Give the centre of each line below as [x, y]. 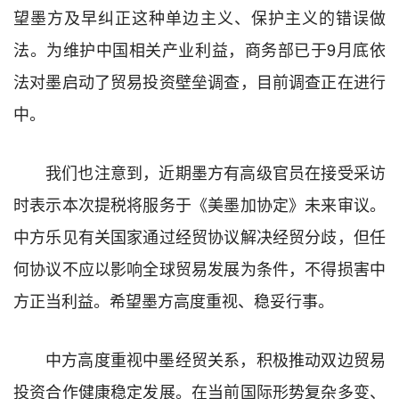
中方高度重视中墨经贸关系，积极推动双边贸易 [216, 358]
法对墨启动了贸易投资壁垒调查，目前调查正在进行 [199, 81]
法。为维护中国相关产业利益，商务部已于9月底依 [199, 49]
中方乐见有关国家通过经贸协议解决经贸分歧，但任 [199, 236]
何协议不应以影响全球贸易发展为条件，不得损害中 [199, 268]
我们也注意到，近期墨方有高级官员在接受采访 [216, 171]
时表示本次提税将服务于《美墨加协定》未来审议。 [199, 204]
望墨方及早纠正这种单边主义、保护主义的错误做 [199, 16]
